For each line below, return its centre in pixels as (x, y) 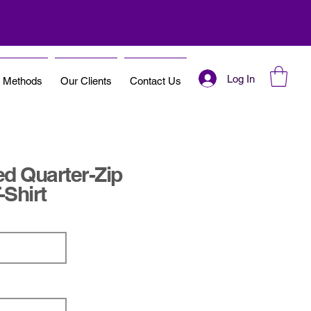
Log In (241, 78)
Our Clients (86, 81)
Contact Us (155, 81)
